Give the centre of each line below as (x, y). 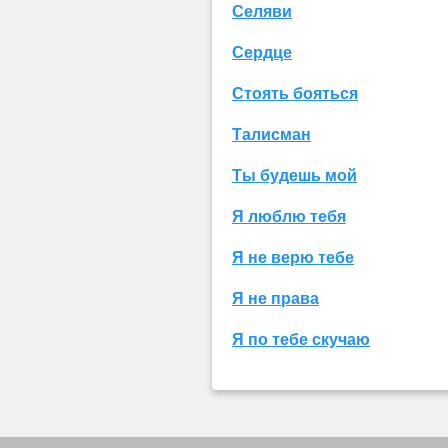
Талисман (271, 134)
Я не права (275, 298)
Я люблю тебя (289, 216)
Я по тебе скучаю (301, 339)
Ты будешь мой (294, 175)
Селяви (262, 11)
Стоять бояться (295, 93)
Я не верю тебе (293, 257)
